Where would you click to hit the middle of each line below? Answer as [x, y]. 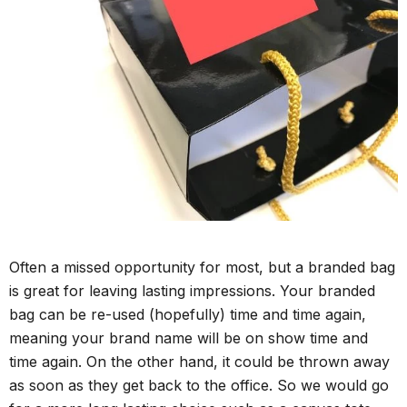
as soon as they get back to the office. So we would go [199, 386]
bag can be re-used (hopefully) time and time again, [188, 315]
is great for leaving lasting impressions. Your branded [192, 291]
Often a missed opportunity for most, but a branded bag [202, 268]
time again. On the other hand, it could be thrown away [199, 362]
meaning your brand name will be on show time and [189, 338]
